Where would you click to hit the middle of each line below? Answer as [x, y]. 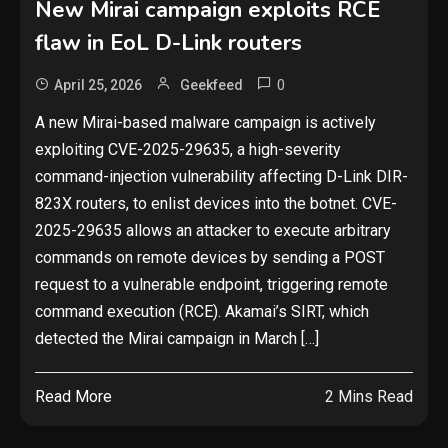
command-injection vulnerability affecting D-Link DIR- [221, 176]
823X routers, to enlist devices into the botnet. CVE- [216, 203]
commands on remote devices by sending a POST [210, 257]
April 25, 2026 [98, 84]
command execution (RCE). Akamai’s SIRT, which [202, 311]
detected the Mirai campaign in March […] [177, 338]
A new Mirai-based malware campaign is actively [205, 122]
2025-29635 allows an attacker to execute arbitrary [213, 230]
